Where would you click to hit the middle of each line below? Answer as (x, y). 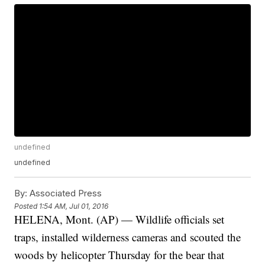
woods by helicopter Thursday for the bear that (119, 255)
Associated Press (65, 193)
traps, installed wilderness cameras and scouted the (128, 237)
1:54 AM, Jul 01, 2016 (74, 206)
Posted (27, 206)
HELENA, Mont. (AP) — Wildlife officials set (119, 219)
